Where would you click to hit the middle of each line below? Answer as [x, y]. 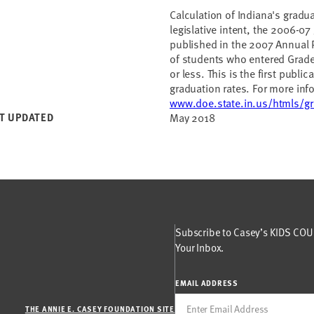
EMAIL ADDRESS [207, 283]
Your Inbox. [200, 247]
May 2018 [192, 117]
